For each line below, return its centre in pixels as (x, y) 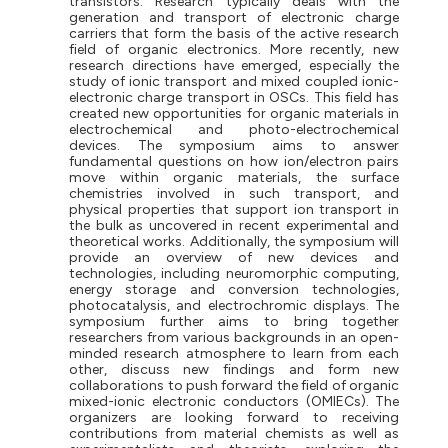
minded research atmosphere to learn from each (234, 353)
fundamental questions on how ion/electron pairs (234, 161)
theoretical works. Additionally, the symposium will (234, 241)
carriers (93, 33)
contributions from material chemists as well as (234, 433)
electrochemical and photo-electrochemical (234, 129)
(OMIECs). (337, 401)
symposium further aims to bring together (234, 321)
